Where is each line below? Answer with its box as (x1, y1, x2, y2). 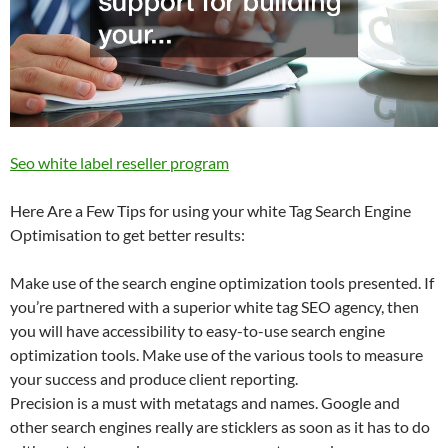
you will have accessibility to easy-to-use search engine (10, 320, 385, 340)
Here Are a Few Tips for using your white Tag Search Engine (10, 200, 411, 220)
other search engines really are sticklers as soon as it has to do (10, 416, 430, 436)
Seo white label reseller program (10, 152, 229, 172)
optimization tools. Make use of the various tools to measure (10, 344, 423, 364)
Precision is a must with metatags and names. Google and (10, 392, 400, 412)
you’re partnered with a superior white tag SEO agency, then (10, 296, 419, 316)
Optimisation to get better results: (10, 224, 245, 244)
